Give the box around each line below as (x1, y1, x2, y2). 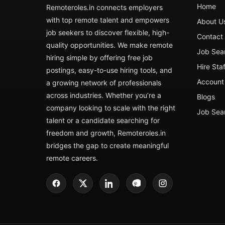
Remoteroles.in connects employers (46, 3, 163, 12)
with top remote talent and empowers (46, 16, 169, 24)
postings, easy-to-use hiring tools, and (46, 66, 172, 74)
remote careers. (46, 154, 98, 162)
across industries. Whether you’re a (46, 91, 161, 99)
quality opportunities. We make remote (46, 41, 173, 49)
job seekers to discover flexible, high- (46, 28, 169, 37)
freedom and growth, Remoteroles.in (46, 129, 166, 137)
